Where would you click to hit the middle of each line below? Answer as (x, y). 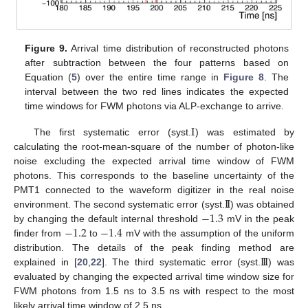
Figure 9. (46, 48)
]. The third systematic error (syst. (181, 262)
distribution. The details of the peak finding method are (154, 247)
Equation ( (48, 77)
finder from (39, 233)
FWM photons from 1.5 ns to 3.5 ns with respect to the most (154, 290)
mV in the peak (259, 218)
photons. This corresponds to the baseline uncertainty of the (154, 175)
